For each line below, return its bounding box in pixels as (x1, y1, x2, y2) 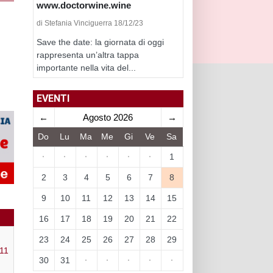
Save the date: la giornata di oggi (36, 37, 164, 47)
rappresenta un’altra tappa (36, 49, 139, 60)
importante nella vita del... (36, 62, 136, 73)
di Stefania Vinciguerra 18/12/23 (36, 18, 143, 27)
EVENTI (36, 92, 69, 104)
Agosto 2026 (82, 112, 133, 122)
